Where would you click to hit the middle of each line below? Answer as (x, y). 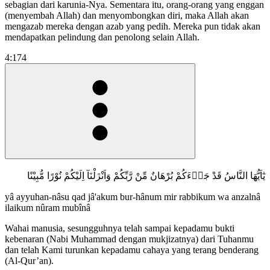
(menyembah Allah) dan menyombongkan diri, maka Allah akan (127, 15)
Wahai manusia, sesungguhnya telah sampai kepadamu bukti (120, 228)
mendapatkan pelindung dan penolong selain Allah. (102, 37)
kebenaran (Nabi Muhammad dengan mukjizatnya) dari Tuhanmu (129, 239)
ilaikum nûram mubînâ (48, 207)
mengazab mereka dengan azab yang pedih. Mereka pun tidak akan (133, 26)
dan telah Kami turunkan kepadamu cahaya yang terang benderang (132, 250)
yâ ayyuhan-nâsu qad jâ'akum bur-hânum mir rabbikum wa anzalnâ (133, 196)
